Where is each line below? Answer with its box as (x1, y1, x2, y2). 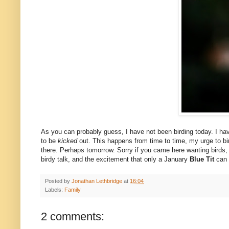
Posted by (45, 178, 72, 185)
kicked (58, 137, 77, 145)
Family (64, 187, 81, 193)
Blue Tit (190, 155, 214, 164)
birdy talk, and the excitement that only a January (41, 155, 190, 164)
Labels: (45, 187, 64, 193)
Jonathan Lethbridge (72, 178, 122, 185)
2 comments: (41, 210, 104, 223)
